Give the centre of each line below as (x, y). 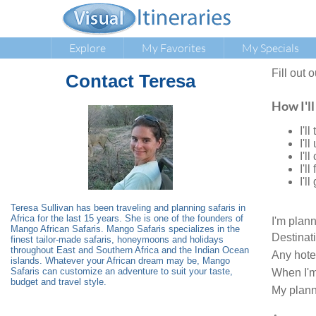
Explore (87, 48)
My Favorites (174, 48)
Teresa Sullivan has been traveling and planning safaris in (128, 207)
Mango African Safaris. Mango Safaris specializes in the (125, 229)
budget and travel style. (59, 281)
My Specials (271, 48)
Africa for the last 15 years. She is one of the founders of (127, 218)
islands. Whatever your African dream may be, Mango (120, 260)
